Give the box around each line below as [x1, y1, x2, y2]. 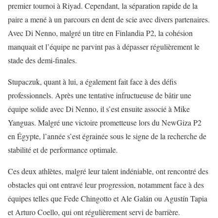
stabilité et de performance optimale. [8, 145, 118, 155]
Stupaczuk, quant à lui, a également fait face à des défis [8, 76, 177, 87]
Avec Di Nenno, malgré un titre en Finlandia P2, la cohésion [8, 28, 193, 38]
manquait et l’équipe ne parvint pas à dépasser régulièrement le [8, 41, 200, 52]
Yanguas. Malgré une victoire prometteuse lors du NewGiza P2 [8, 117, 201, 128]
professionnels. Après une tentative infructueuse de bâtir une [8, 90, 191, 101]
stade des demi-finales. [8, 55, 77, 66]
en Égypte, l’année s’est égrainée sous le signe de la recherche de [8, 131, 206, 142]
